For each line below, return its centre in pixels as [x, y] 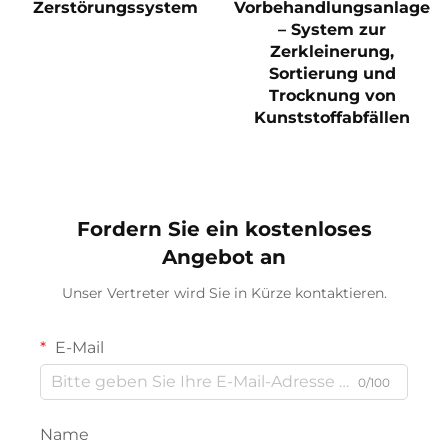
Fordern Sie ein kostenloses [224, 228]
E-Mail [77, 347]
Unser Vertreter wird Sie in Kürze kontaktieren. [224, 292]
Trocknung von [332, 95]
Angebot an [224, 256]
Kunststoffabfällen [332, 117]
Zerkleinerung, [332, 51]
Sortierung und [332, 73]
